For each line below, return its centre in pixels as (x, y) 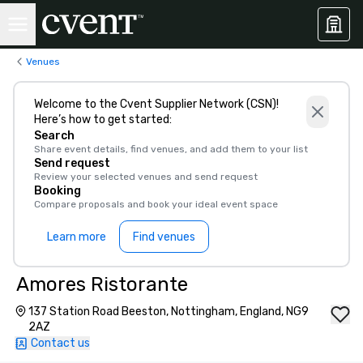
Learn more (77, 237)
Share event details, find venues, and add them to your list (171, 149)
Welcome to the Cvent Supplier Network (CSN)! (156, 104)
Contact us (60, 343)
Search (54, 136)
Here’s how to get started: (103, 120)
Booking (58, 191)
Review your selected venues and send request (146, 177)
